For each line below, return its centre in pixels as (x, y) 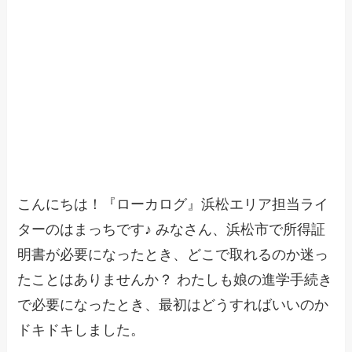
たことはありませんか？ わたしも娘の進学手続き (175, 280)
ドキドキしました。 (81, 330)
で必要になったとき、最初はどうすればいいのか (173, 305)
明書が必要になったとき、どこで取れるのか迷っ (173, 255)
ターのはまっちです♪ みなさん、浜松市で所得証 (172, 230)
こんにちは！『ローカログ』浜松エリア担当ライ (173, 205)
